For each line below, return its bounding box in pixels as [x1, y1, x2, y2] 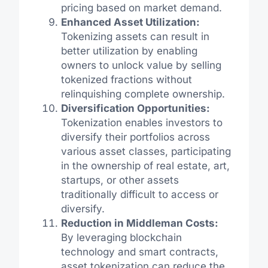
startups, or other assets [60, 173, 179, 186]
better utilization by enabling [60, 44, 197, 57]
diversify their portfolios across [60, 130, 210, 143]
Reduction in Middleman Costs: [60, 217, 218, 229]
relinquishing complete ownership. [60, 87, 225, 100]
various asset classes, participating [60, 145, 231, 157]
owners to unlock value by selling [60, 59, 221, 71]
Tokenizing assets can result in [60, 30, 209, 42]
